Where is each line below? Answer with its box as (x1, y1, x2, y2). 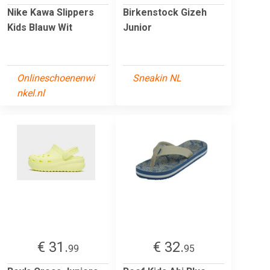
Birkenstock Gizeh (123, 6, 207, 18)
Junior (123, 21, 152, 33)
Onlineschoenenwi (17, 72, 95, 84)
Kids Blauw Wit (7, 21, 72, 33)
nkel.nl (17, 87, 45, 99)
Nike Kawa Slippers (7, 6, 94, 18)
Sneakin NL (133, 72, 181, 84)
